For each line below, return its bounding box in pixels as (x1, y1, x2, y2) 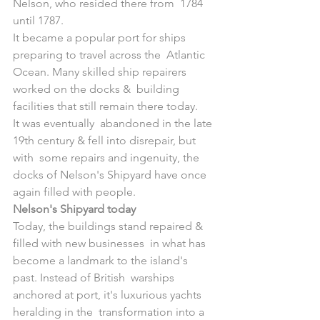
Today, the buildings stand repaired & (13, 219, 206, 233)
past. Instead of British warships (13, 271, 177, 284)
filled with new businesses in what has (13, 236, 209, 250)
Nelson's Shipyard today (13, 202, 136, 216)
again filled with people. (13, 185, 136, 199)
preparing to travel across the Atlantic (13, 48, 208, 61)
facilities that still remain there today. (13, 99, 201, 113)
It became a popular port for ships (13, 31, 189, 44)
